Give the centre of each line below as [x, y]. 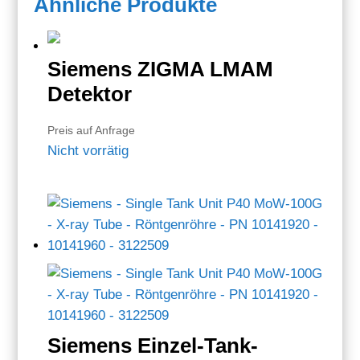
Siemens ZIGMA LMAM [161, 70]
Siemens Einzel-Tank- [153, 346]
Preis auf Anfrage [92, 131]
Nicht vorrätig [88, 151]
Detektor [90, 94]
